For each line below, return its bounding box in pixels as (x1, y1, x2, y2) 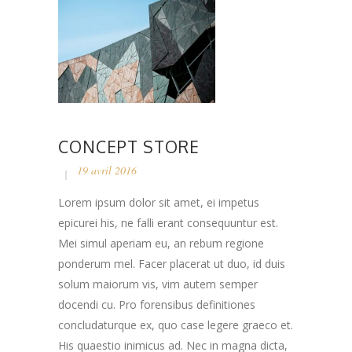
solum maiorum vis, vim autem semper (58, 277, 258, 292)
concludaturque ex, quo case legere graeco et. (58, 317, 293, 333)
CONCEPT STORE (58, 136, 200, 158)
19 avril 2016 (77, 163, 137, 178)
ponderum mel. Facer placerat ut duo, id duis (58, 256, 285, 272)
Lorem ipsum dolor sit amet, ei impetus (58, 195, 259, 211)
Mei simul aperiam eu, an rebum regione (58, 236, 264, 251)
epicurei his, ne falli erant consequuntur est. (58, 215, 278, 231)
